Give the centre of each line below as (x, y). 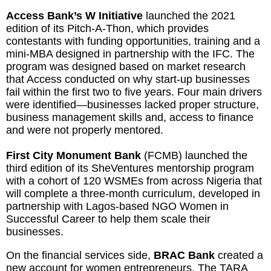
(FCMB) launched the (194, 156)
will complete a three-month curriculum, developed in (133, 194)
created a (239, 256)
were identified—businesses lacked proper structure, (132, 105)
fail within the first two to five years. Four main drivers (134, 92)
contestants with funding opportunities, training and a (133, 41)
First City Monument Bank (73, 156)
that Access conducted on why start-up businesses (128, 80)
